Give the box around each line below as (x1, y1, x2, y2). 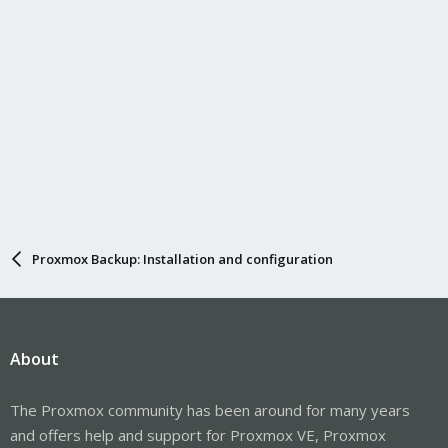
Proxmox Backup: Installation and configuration (31, 249, 333, 268)
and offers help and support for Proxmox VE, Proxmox (10, 424, 386, 445)
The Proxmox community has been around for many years (10, 399, 410, 420)
